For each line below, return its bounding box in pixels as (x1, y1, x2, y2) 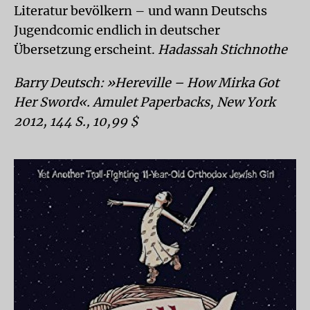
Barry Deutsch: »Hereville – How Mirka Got (14, 75, 279, 91)
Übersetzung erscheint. (14, 42, 158, 57)
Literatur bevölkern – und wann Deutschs (14, 3, 267, 19)
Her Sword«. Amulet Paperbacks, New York (14, 94, 275, 110)
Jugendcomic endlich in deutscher (14, 22, 220, 38)
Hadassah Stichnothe (158, 42, 287, 57)
